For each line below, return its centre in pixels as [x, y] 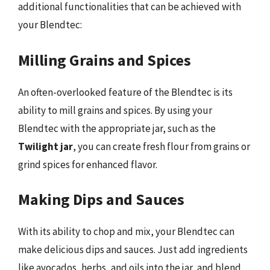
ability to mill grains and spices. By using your [115, 110]
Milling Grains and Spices [105, 60]
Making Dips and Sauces [101, 199]
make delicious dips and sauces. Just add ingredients [133, 250]
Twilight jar [46, 146]
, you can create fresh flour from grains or [162, 146]
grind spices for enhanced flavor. [88, 164]
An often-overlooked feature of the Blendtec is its [125, 92]
